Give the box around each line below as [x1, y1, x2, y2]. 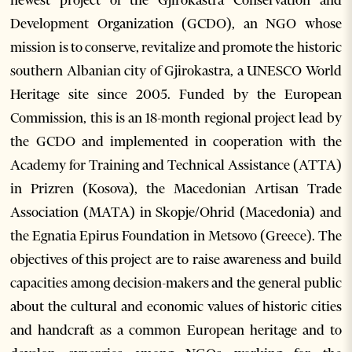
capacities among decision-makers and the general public [10, 274, 342, 292]
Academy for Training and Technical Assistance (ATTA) [10, 156, 342, 174]
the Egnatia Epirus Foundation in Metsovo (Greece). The [10, 227, 342, 245]
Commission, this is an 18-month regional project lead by [10, 109, 342, 127]
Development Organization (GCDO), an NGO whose [10, 15, 342, 33]
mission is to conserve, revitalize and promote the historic [10, 38, 342, 57]
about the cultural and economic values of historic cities [10, 298, 342, 316]
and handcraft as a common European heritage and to [10, 321, 342, 339]
